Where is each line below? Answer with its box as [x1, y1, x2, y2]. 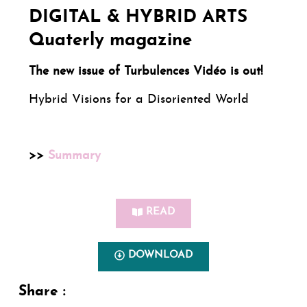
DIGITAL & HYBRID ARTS [28, 8, 247, 27]
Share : [18, 284, 66, 299]
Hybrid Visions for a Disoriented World [28, 93, 249, 106]
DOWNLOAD [128, 249, 193, 260]
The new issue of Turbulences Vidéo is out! [28, 64, 263, 78]
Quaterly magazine [28, 31, 192, 50]
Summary [47, 149, 101, 162]
